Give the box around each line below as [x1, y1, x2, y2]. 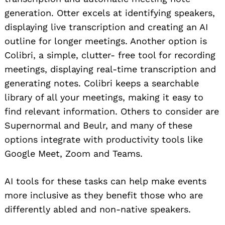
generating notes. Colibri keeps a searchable [5, 77, 199, 88]
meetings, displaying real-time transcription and [5, 63, 216, 74]
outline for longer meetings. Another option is [5, 35, 207, 46]
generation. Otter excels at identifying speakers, [5, 7, 215, 18]
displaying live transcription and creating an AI [5, 21, 208, 32]
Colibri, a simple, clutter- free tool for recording [5, 49, 215, 60]
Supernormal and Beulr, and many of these [5, 120, 192, 131]
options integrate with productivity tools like [5, 134, 203, 145]
